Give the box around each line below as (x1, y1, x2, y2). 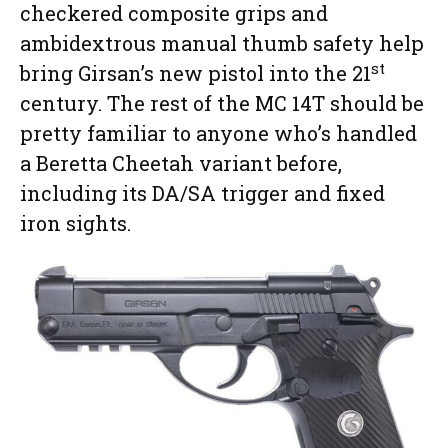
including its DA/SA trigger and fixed (20, 180, 385, 207)
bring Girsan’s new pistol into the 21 (20, 60, 371, 87)
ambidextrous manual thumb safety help (20, 30, 424, 57)
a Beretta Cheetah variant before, (20, 150, 342, 177)
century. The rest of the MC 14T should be (20, 90, 424, 117)
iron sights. (20, 210, 131, 237)
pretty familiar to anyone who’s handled (20, 120, 417, 147)
